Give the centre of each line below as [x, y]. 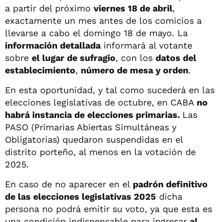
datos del [176, 57]
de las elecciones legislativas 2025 [81, 196]
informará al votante [146, 45]
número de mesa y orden [135, 70]
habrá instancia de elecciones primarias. [94, 114]
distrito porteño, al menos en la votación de [100, 152]
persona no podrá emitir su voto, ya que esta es [109, 209]
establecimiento [40, 70]
